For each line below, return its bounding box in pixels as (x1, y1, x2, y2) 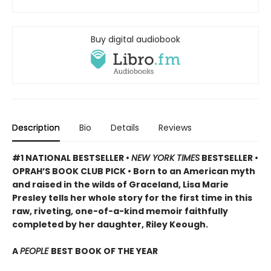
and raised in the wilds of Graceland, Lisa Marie (12, 178, 229, 191)
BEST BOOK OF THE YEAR (51, 245, 158, 258)
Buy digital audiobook (91, 33, 180, 46)
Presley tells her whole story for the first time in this (12, 192, 252, 204)
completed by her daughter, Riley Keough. (12, 218, 208, 231)
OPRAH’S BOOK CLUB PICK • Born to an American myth (12, 165, 255, 178)
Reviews (158, 122, 192, 134)
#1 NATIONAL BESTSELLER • (12, 152, 131, 165)
